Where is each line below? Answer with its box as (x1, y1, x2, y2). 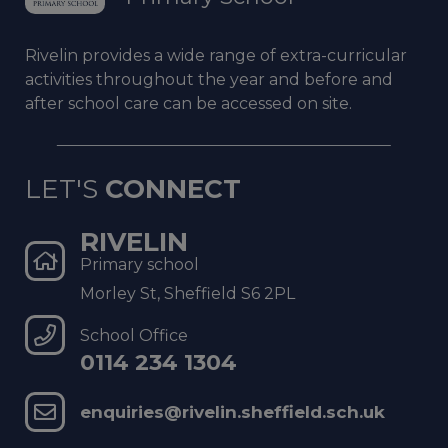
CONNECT (98, 173, 241, 206)
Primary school (80, 255, 199, 275)
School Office (80, 326, 188, 346)
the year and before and (198, 70, 393, 90)
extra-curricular (280, 46, 407, 66)
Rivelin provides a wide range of (25, 46, 280, 66)
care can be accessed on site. (124, 94, 352, 114)
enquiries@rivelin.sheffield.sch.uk (80, 402, 385, 423)
